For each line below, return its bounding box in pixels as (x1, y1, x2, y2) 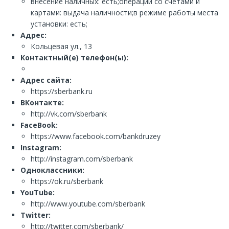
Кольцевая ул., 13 (31, 41, 92, 51)
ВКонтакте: (20, 98, 64, 107)
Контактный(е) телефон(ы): (20, 53, 128, 62)
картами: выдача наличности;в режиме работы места (31, 8, 218, 17)
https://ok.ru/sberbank (31, 176, 103, 186)
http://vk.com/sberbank (31, 109, 107, 119)
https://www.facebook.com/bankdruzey (31, 131, 161, 141)
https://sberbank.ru (31, 86, 93, 96)
